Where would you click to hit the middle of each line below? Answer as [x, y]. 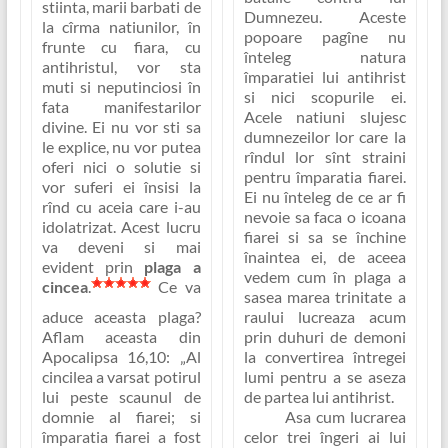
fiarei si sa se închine [324, 237]
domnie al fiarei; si [121, 417]
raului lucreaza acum [324, 317]
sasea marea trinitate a [324, 297]
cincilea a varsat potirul [121, 377]
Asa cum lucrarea [324, 417]
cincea [64, 287]
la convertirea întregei [324, 357]
